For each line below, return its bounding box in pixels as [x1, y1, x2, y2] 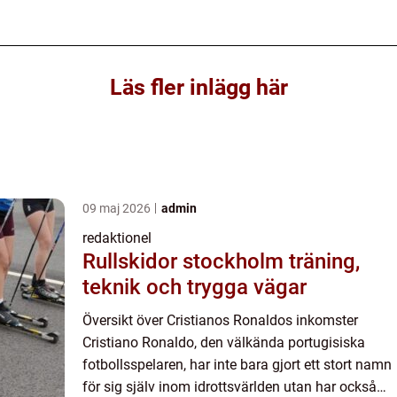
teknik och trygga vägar [82, 274, 307, 300]
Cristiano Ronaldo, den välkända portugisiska [82, 333, 365, 351]
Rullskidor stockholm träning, [82, 248, 289, 274]
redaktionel [82, 229, 152, 246]
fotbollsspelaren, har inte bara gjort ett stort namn [82, 355, 392, 373]
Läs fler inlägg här [109, 74, 288, 100]
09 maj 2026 [82, 200, 153, 215]
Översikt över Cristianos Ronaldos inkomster [82, 311, 358, 329]
